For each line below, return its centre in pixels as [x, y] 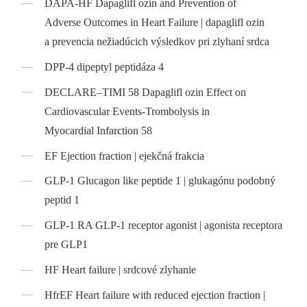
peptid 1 [62, 200]
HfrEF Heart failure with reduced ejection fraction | [155, 295]
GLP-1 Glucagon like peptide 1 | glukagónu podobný [160, 181]
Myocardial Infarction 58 [99, 130]
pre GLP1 [66, 245]
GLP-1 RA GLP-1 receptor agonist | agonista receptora [164, 225]
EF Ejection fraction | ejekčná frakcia [125, 156]
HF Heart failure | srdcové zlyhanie [121, 270]
